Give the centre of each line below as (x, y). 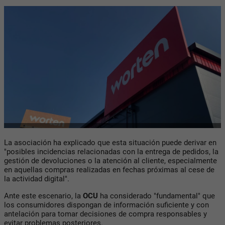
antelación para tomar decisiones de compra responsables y (105, 214)
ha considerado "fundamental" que (156, 196)
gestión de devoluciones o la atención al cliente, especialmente (110, 160)
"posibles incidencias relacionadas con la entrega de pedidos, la (111, 151)
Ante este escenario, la (43, 196)
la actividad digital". (37, 179)
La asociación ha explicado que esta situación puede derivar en (110, 142)
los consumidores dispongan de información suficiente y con (106, 205)
